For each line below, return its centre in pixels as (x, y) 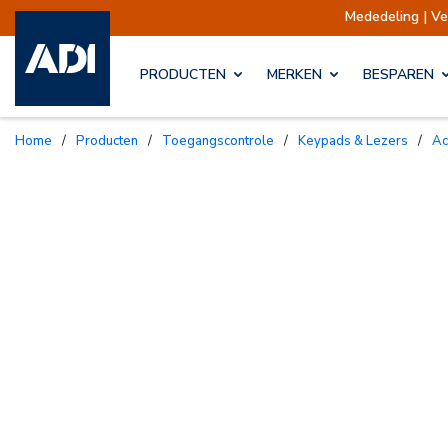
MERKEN (294, 75)
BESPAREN (398, 75)
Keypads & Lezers (357, 140)
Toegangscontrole (222, 140)
